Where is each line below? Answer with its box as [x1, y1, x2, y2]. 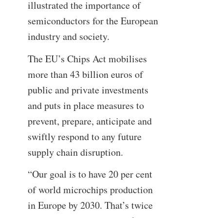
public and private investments [27, 83, 148, 96]
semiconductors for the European [27, 14, 158, 28]
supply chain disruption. [27, 145, 123, 159]
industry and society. [27, 30, 109, 43]
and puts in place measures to [27, 98, 144, 112]
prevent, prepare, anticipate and [27, 114, 152, 127]
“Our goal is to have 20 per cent [27, 167, 152, 181]
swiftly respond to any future [27, 129, 142, 143]
